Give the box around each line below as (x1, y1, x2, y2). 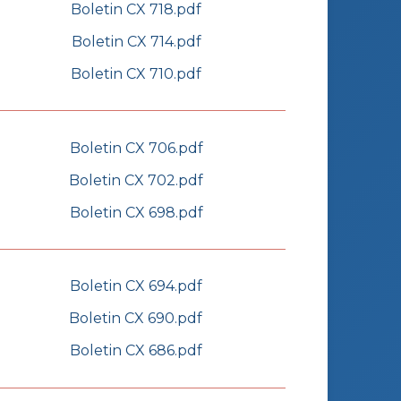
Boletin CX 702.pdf (69, 171, 203, 189)
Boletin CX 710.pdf (71, 64, 201, 82)
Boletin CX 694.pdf (69, 277, 202, 295)
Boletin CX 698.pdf (69, 203, 203, 221)
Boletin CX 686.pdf (69, 342, 202, 360)
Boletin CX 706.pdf (69, 139, 203, 157)
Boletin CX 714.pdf (71, 32, 201, 50)
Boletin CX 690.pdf (69, 310, 202, 328)
